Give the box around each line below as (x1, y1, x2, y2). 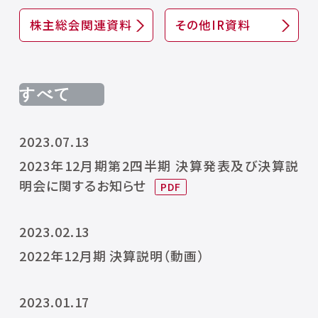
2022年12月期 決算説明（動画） (18, 246, 205, 265)
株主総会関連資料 (30, 16, 132, 34)
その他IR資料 (175, 16, 251, 34)
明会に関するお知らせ (18, 176, 147, 195)
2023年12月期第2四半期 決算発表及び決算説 (18, 156, 300, 175)
